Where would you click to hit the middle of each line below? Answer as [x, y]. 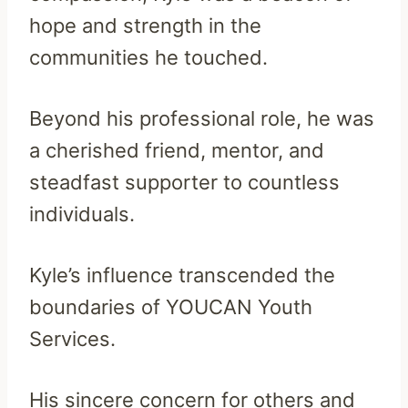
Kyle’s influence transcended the [182, 275]
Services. [72, 338]
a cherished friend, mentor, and [177, 150]
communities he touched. [148, 57]
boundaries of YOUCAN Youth [171, 306]
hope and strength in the [145, 25]
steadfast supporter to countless [184, 182]
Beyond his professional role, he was [202, 118]
